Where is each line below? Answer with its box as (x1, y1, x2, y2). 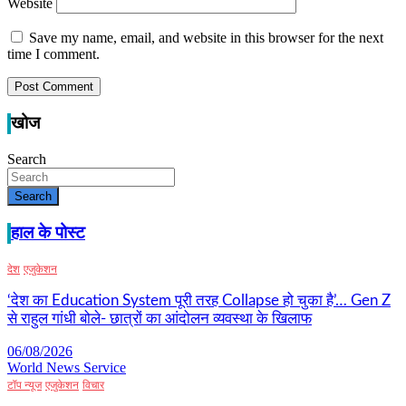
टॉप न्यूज (7, 379, 42, 392)
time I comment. (7, 46, 100, 63)
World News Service (7, 360, 126, 376)
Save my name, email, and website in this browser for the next (29, 30, 383, 46)
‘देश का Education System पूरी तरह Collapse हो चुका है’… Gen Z (7, 293, 391, 309)
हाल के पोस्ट (11, 224, 85, 242)
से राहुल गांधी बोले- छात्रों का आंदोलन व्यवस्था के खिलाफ (7, 311, 312, 327)
